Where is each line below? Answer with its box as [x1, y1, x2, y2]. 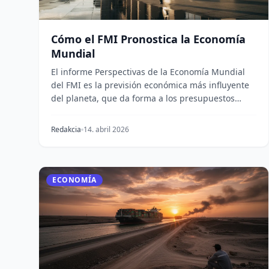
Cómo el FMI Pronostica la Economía [51, 32, 246, 46]
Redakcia [51, 124, 81, 134]
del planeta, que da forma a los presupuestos [51, 92, 235, 104]
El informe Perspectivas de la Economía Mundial [51, 66, 245, 77]
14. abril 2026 [83, 124, 129, 134]
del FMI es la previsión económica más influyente [51, 79, 249, 91]
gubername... [51, 106, 106, 117]
